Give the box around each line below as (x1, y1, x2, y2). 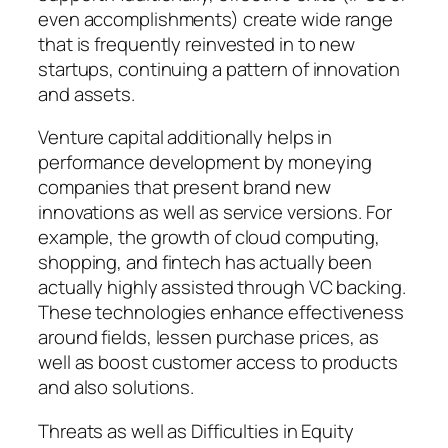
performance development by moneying (38, 149, 372, 176)
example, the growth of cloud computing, (38, 224, 381, 251)
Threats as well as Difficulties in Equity (38, 417, 354, 444)
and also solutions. (38, 374, 195, 401)
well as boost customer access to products (38, 349, 398, 376)
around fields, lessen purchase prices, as (38, 324, 379, 351)
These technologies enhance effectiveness (38, 299, 404, 326)
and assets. (38, 80, 135, 107)
